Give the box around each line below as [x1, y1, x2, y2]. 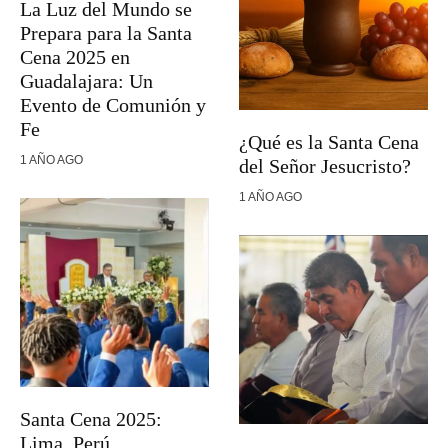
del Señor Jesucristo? [239, 154, 411, 177]
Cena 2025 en [20, 46, 130, 68]
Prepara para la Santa [20, 22, 192, 44]
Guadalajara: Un [20, 70, 153, 92]
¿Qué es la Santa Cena [239, 130, 419, 153]
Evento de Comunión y [20, 94, 206, 116]
